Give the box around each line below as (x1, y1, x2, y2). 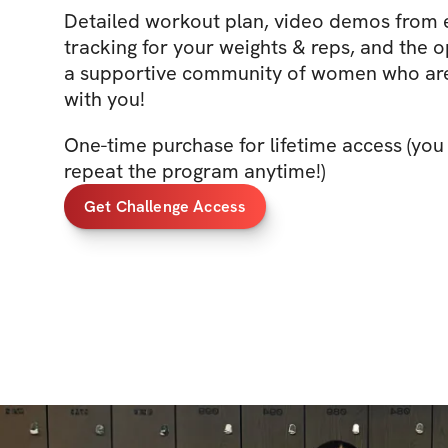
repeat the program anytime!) (64, 158, 325, 184)
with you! (64, 86, 145, 112)
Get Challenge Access (84, 195, 247, 217)
